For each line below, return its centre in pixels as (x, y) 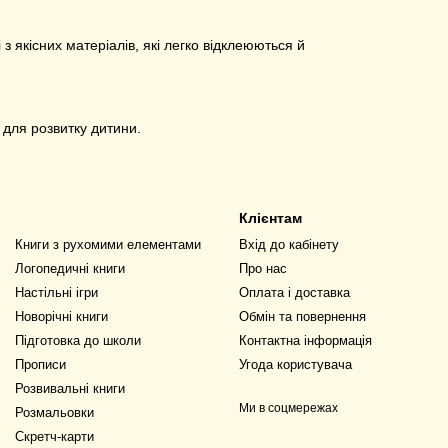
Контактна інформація (305, 340)
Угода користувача (295, 364)
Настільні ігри (56, 292)
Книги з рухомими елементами (108, 244)
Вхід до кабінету (289, 244)
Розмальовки (54, 412)
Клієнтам (270, 218)
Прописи (40, 364)
